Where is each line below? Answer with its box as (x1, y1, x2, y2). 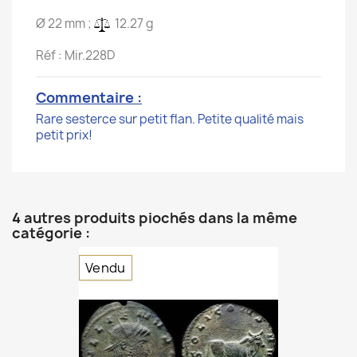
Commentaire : (36, 88, 142, 108)
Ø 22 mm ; (36, 15, 94, 32)
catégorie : (12, 223, 90, 243)
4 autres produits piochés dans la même (12, 208, 297, 228)
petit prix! (36, 127, 92, 143)
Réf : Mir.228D (36, 47, 115, 64)
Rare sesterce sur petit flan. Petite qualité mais (36, 111, 304, 127)
